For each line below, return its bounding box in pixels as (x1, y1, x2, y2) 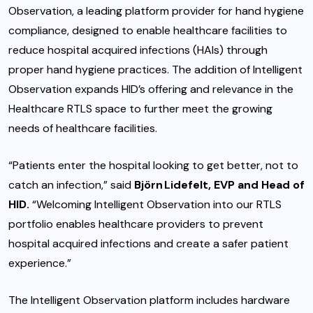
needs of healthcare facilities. (8, 121, 157, 136)
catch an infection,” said (8, 177, 134, 193)
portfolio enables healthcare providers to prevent (8, 217, 263, 232)
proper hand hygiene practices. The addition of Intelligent (8, 62, 303, 78)
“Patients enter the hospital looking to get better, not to (8, 158, 298, 173)
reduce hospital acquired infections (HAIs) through (8, 43, 268, 58)
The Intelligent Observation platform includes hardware (8, 293, 290, 308)
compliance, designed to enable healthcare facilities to (8, 23, 287, 38)
